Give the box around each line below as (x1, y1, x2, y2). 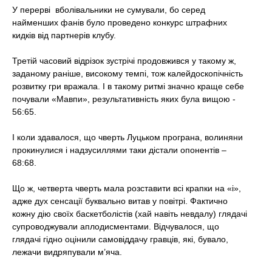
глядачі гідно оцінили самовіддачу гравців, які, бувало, (12, 234, 228, 245)
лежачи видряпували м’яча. (12, 247, 122, 257)
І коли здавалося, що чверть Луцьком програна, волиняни (12, 132, 243, 143)
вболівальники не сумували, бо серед (55, 5, 205, 15)
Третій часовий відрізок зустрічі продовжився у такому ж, (12, 56, 236, 66)
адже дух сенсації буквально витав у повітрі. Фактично (12, 196, 228, 206)
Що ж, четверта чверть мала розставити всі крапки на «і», (12, 183, 241, 194)
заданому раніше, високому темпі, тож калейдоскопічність (12, 69, 243, 79)
